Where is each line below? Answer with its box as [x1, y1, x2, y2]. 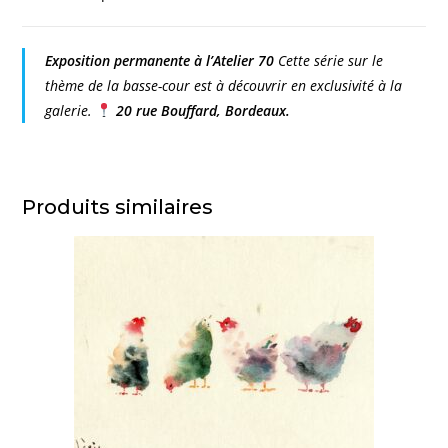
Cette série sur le [274, 50, 384, 70]
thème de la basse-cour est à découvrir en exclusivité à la [45, 75, 403, 95]
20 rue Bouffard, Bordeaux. [116, 100, 291, 120]
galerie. [45, 100, 97, 120]
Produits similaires [22, 194, 214, 219]
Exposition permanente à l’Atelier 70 [45, 50, 275, 70]
